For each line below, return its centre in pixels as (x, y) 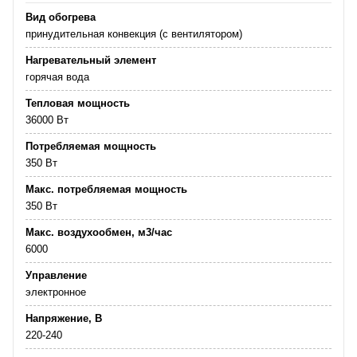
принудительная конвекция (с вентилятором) (134, 33)
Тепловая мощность (78, 103)
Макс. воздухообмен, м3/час (99, 232)
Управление (56, 275)
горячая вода (57, 76)
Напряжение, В (64, 318)
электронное (56, 292)
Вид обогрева (61, 17)
